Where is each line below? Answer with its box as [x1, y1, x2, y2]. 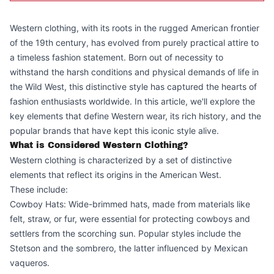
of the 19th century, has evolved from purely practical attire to [10, 37, 259, 48]
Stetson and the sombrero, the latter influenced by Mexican [10, 243, 248, 253]
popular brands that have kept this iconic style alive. [10, 125, 219, 136]
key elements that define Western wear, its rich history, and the [10, 111, 261, 121]
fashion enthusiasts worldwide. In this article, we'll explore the [10, 96, 255, 106]
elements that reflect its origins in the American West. [10, 169, 221, 180]
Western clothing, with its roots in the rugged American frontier [10, 23, 259, 33]
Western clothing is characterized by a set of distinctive [10, 155, 232, 165]
